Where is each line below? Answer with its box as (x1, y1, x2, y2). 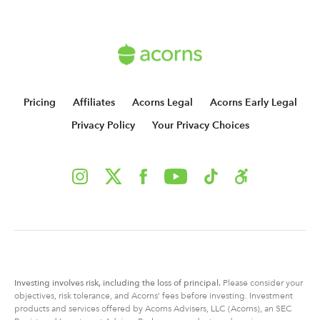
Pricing (23, 96, 56, 109)
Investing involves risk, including (14, 277, 142, 288)
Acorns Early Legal (209, 96, 297, 109)
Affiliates (72, 96, 115, 109)
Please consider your (223, 277, 303, 288)
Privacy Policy (71, 119, 135, 131)
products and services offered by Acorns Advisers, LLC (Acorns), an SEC (14, 303, 292, 314)
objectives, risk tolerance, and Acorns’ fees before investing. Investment (14, 290, 293, 301)
